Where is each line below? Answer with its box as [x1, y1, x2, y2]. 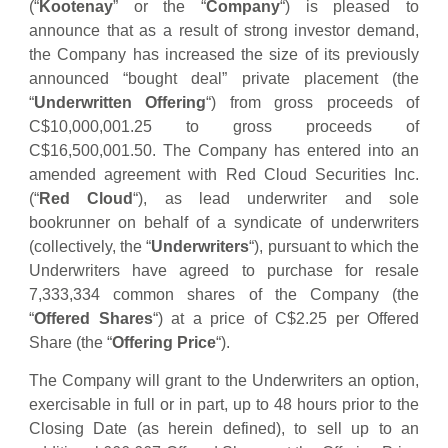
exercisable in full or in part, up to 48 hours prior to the [29, 396, 419, 414]
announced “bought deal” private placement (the [29, 69, 419, 87]
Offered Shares [34, 309, 153, 327]
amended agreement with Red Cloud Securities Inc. [29, 165, 419, 183]
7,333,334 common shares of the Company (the [29, 285, 419, 303]
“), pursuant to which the [249, 237, 420, 255]
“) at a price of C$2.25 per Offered [152, 309, 419, 327]
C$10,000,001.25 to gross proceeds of [29, 117, 419, 135]
